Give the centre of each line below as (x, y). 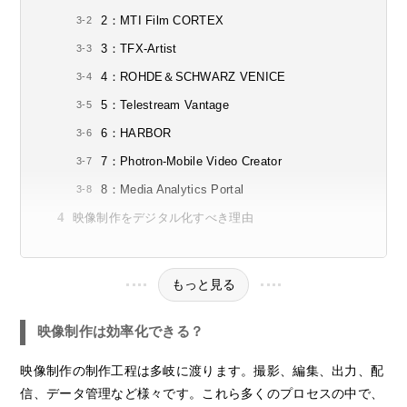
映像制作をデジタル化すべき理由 (163, 218)
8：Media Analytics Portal (173, 190)
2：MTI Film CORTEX (163, 21)
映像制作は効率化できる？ (120, 332)
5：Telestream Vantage (165, 105)
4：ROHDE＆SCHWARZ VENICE (194, 77)
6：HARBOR (136, 134)
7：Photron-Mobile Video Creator (191, 162)
